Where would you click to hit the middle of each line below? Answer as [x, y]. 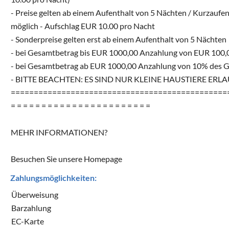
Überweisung [35, 194]
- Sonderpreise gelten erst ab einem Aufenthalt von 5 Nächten [119, 39]
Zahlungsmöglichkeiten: [53, 177]
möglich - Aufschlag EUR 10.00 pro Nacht [83, 26]
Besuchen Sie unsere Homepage [66, 158]
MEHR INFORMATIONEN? [59, 132]
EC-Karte [28, 221]
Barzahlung [31, 208]
